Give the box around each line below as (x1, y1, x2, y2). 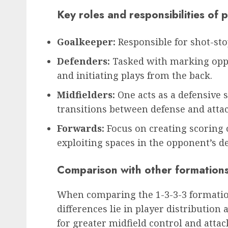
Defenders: (57, 54, 110, 67)
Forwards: (57, 122, 104, 134)
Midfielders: (57, 88, 115, 101)
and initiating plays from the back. (57, 69, 212, 81)
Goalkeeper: (57, 35, 116, 48)
